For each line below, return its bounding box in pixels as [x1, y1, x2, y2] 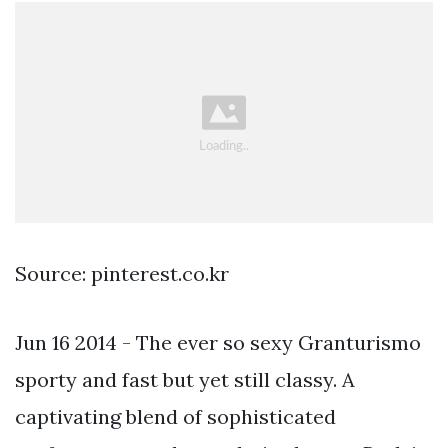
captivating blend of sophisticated [15, 403, 336, 429]
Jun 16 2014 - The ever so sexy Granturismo [15, 329, 421, 355]
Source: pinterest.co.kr [15, 260, 229, 286]
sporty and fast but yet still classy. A [15, 366, 355, 392]
